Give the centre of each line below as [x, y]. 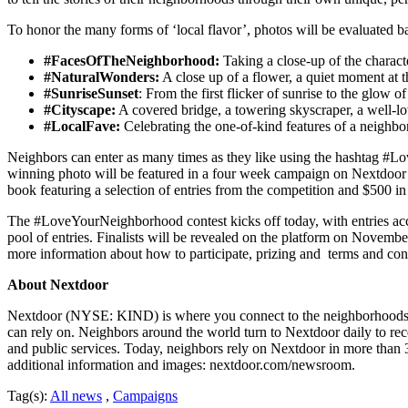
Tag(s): [27, 396]
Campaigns [145, 396]
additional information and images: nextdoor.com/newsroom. [181, 365]
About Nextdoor [58, 285]
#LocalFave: [82, 127]
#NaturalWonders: [102, 77]
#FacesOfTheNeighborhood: [133, 61]
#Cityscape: [80, 110]
